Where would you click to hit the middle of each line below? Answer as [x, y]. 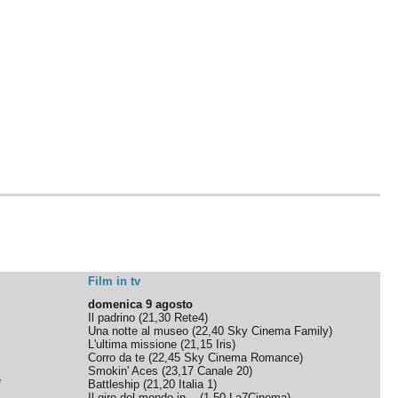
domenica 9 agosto [141, 304]
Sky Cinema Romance [242, 358]
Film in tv [115, 281]
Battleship [114, 384]
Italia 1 [196, 384]
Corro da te [117, 358]
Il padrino [112, 318]
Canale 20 [223, 371]
